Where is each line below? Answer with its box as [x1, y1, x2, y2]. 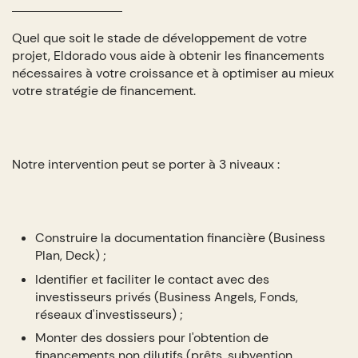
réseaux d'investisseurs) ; [35, 305, 184, 323]
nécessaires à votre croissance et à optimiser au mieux [11, 65, 334, 82]
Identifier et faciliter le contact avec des [35, 270, 270, 288]
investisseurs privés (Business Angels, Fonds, [35, 288, 299, 305]
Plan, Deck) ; [35, 247, 107, 265]
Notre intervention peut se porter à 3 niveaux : [11, 156, 280, 173]
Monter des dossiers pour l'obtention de [35, 329, 269, 347]
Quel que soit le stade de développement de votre [11, 30, 307, 47]
